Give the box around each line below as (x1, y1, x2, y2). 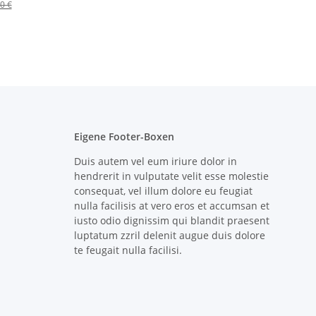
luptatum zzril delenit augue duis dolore (73, 229, 265, 243)
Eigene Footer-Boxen (73, 130, 174, 144)
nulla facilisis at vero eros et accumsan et (73, 199, 269, 213)
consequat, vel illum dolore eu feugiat (73, 184, 253, 198)
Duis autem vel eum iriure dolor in (73, 154, 237, 169)
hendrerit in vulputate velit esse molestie (73, 169, 269, 183)
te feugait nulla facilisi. (73, 243, 182, 257)
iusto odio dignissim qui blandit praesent (73, 214, 269, 228)
